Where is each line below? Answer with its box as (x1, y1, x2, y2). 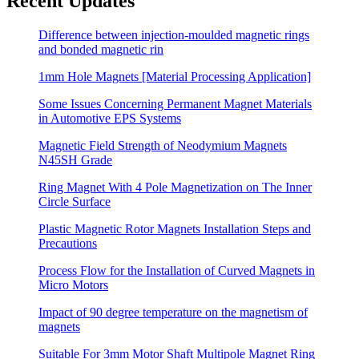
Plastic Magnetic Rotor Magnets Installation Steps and (38, 221, 311, 236)
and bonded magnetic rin (38, 42, 163, 56)
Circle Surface (38, 194, 111, 208)
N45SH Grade (38, 152, 112, 167)
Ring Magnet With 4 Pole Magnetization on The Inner (38, 179, 312, 194)
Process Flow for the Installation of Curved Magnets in (38, 263, 315, 277)
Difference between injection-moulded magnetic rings (38, 27, 309, 42)
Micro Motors (38, 277, 108, 292)
